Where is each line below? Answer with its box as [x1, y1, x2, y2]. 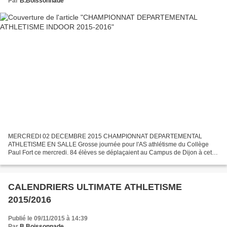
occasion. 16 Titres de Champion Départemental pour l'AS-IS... [8, 157, 180, 164]
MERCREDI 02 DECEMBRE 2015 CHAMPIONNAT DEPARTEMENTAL [8, 132, 202, 140]
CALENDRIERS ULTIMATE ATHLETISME [8, 181, 182, 192]
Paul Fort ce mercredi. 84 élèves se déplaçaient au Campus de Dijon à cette [8, 148, 217, 156]
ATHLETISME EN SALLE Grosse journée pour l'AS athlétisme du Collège [8, 140, 209, 148]
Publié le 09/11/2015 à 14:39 [8, 214, 88, 222]
